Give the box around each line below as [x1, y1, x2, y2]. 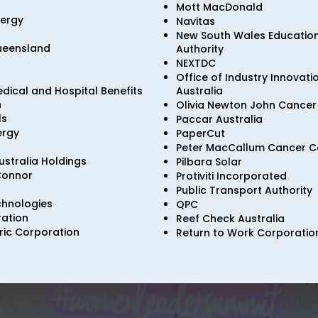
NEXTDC [176, 56, 216, 70]
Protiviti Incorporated [176, 169, 287, 183]
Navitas [176, 14, 215, 28]
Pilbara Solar [176, 155, 242, 169]
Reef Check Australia [176, 212, 285, 226]
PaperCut [176, 126, 225, 141]
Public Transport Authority [176, 183, 312, 197]
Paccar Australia [176, 112, 263, 126]
